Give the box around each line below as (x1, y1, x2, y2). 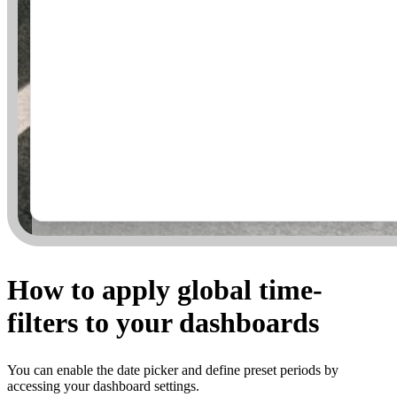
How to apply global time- (7, 273, 323, 306)
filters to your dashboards (7, 306, 319, 339)
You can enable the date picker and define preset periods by (7, 362, 339, 378)
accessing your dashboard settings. (7, 378, 199, 394)
